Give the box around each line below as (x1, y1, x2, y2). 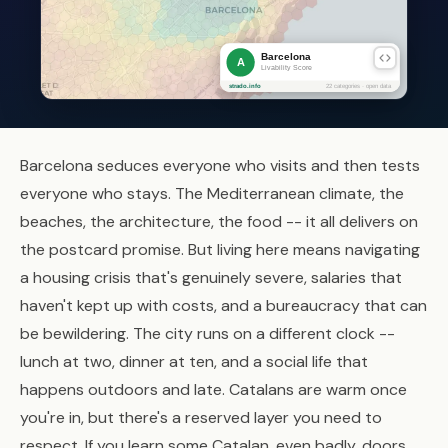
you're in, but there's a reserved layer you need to (20, 407, 382, 428)
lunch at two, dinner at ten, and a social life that (20, 351, 368, 372)
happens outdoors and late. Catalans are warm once (20, 379, 407, 400)
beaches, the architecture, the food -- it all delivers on (20, 211, 418, 232)
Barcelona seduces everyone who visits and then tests (20, 155, 420, 176)
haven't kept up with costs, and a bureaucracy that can (20, 295, 427, 316)
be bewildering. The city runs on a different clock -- (20, 323, 395, 344)
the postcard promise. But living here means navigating (20, 239, 420, 260)
